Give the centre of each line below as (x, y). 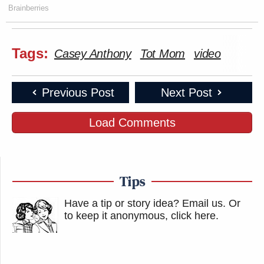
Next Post (186, 92)
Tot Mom (162, 53)
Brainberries (29, 8)
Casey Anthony (93, 53)
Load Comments (132, 122)
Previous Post (78, 92)
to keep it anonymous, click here (140, 215)
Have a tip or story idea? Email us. (145, 203)
